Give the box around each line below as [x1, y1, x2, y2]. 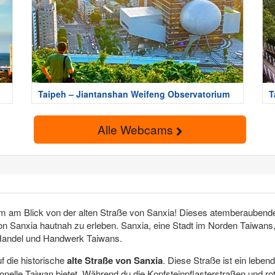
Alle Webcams [98, 121, 176, 138]
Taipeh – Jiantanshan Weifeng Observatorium [38, 88, 230, 101]
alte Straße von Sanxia [67, 253, 163, 267]
